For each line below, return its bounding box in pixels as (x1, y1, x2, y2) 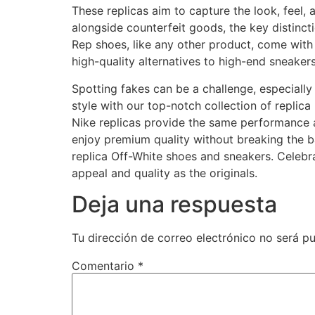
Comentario (72, 258, 138, 273)
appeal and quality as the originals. (72, 165, 257, 180)
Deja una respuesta (72, 190, 277, 218)
